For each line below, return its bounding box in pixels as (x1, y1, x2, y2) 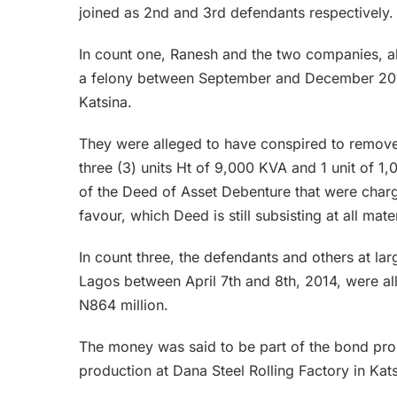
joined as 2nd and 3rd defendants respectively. (79, 4, 393, 22)
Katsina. (79, 93, 132, 112)
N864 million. (79, 296, 168, 315)
